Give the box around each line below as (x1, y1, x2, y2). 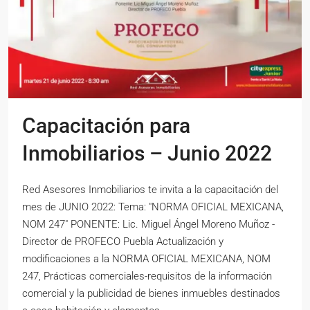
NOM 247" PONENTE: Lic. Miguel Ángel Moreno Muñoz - (22, 218, 275, 231)
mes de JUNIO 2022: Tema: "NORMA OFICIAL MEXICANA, (22, 201, 284, 214)
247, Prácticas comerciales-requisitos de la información (22, 270, 272, 283)
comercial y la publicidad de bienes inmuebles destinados (22, 287, 280, 300)
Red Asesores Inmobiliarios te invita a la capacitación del (22, 183, 278, 197)
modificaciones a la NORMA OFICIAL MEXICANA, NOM (22, 253, 271, 266)
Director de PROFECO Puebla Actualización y (22, 235, 224, 248)
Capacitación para (22, 113, 190, 138)
